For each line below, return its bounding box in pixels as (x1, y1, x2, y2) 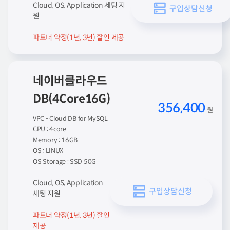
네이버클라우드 (33, 73, 107, 88)
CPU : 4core (33, 125, 66, 133)
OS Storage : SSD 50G (33, 158, 96, 166)
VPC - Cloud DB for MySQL (33, 114, 108, 123)
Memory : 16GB (33, 136, 78, 144)
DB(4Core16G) (33, 91, 110, 106)
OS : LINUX (33, 147, 63, 155)
